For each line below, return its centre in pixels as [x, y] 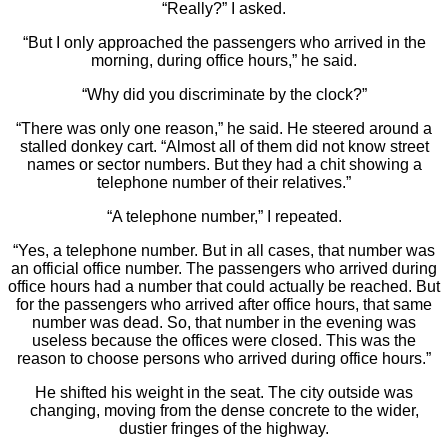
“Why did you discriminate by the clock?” [224, 95]
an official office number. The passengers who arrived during [224, 269]
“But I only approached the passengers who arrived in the [224, 43]
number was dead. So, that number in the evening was [224, 323]
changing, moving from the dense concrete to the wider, [224, 411]
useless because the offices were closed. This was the [224, 341]
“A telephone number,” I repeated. [224, 217]
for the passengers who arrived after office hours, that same [224, 305]
